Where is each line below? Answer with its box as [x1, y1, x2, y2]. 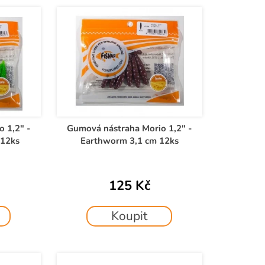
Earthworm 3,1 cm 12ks [80, 134, 179, 147]
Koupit [111, 207, 148, 224]
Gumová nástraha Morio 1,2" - [66, 122, 192, 134]
